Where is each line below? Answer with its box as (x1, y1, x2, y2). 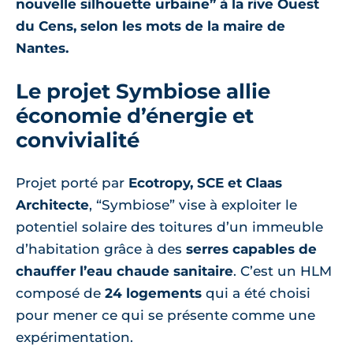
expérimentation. (16, 329, 133, 345)
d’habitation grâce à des (16, 241, 186, 257)
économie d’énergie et (16, 103, 254, 128)
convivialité (16, 128, 139, 152)
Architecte (16, 197, 89, 213)
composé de (16, 285, 105, 301)
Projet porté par (16, 175, 128, 191)
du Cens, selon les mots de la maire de (16, 18, 285, 34)
